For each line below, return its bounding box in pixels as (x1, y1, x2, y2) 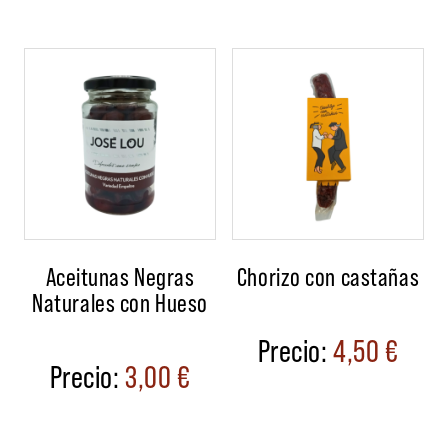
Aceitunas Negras (45, 260, 195, 292)
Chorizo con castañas (236, 260, 420, 292)
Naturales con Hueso (32, 286, 208, 318)
